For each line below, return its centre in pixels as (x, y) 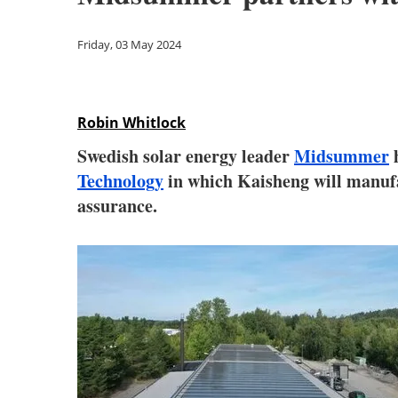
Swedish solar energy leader (186, 156)
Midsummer (342, 156)
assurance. (117, 206)
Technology (120, 181)
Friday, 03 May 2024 (129, 44)
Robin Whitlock (131, 123)
